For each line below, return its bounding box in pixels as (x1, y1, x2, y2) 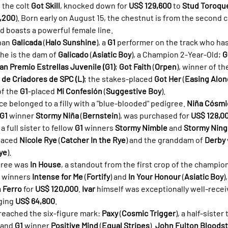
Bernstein (82, 110, 118, 120)
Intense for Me (32, 171, 83, 181)
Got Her (154, 73, 181, 83)
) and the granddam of (126, 134, 205, 145)
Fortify (87, 171, 110, 181)
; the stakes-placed (84, 73, 154, 83)
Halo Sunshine (45, 37, 96, 47)
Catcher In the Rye (61, 134, 126, 145)
